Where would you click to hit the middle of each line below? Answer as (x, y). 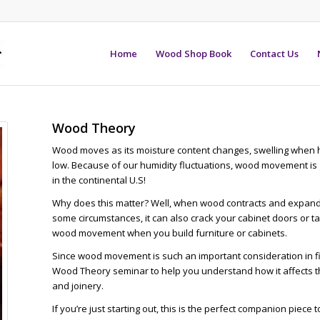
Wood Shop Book (194, 54)
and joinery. (77, 286)
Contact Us (274, 54)
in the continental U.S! (99, 180)
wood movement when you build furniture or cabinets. (169, 233)
